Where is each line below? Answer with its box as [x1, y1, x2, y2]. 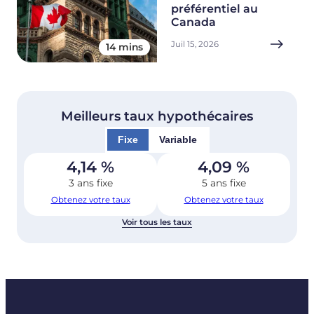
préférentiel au [171, 2, 258, 16]
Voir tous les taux [122, 217, 192, 228]
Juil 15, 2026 [171, 39, 219, 50]
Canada [171, 15, 216, 29]
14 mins [106, 41, 143, 53]
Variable [158, 134, 197, 146]
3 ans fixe [68, 177, 113, 189]
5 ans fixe [201, 177, 246, 189]
